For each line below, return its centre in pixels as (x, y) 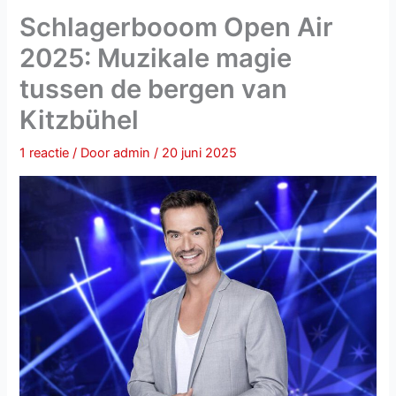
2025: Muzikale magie (156, 58)
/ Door (93, 153)
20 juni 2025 (200, 153)
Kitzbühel (80, 120)
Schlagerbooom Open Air (177, 27)
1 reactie (45, 153)
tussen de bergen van (154, 89)
